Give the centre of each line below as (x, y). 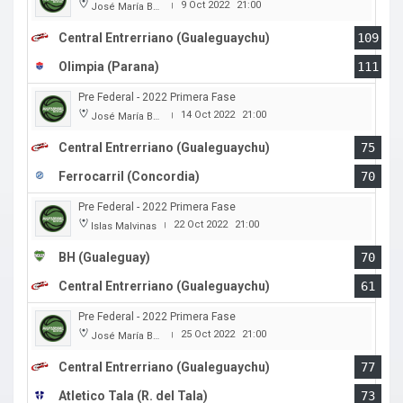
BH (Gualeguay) (104, 258)
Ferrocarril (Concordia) (129, 177)
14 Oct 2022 (208, 115)
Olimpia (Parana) (109, 67)
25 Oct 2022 (208, 335)
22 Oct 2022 (201, 225)
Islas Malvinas (124, 227)
